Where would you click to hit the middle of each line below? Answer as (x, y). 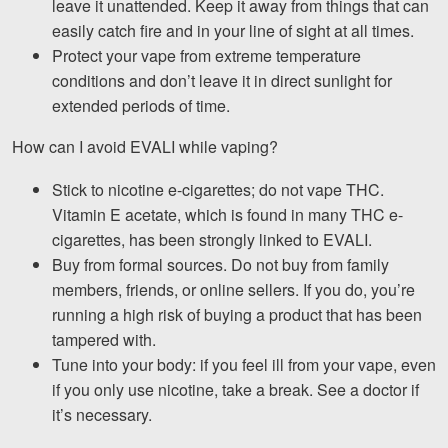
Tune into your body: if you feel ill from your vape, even (244, 365)
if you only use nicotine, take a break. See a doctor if (235, 390)
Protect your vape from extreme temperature (206, 56)
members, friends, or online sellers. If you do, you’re (233, 290)
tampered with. (104, 340)
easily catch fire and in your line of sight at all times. (233, 31)
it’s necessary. (102, 415)
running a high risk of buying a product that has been (237, 315)
